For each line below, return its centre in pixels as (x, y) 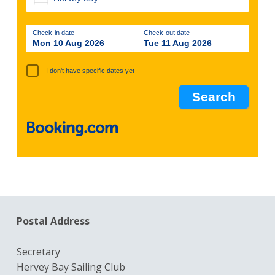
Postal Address (53, 221)
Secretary (38, 252)
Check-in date (53, 32)
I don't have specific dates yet (91, 70)
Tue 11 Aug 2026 (178, 43)
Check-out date (167, 32)
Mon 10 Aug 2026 (68, 43)
